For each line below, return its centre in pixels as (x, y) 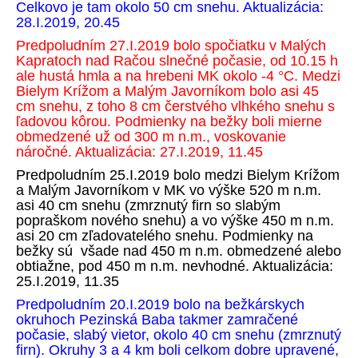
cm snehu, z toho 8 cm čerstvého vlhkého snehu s (175, 106)
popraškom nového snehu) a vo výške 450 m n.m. (175, 221)
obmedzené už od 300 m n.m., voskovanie (151, 137)
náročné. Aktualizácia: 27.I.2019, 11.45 (139, 152)
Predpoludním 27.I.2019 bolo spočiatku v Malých (171, 46)
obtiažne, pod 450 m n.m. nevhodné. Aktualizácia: (175, 266)
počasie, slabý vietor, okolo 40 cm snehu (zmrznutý (179, 335)
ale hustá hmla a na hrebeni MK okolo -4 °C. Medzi (178, 76)
